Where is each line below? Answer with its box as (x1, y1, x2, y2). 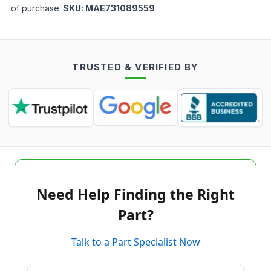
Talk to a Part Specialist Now (71, 235, 200, 249)
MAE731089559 (85, 3, 155, 13)
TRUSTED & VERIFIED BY (72, 61, 199, 73)
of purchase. (11, 3, 61, 13)
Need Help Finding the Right (36, 184, 235, 204)
